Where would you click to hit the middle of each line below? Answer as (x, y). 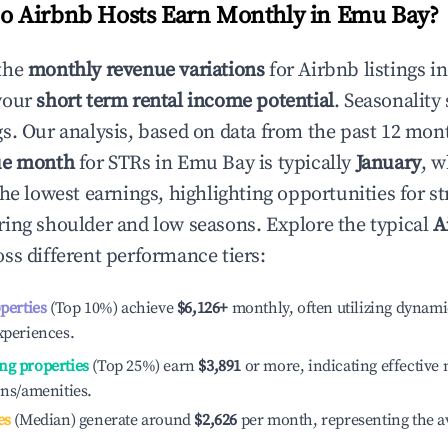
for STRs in (126, 163)
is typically (305, 163)
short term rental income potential (185, 101)
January (388, 163)
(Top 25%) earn (141, 366)
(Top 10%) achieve (110, 308)
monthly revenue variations (146, 70)
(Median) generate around (100, 420)
